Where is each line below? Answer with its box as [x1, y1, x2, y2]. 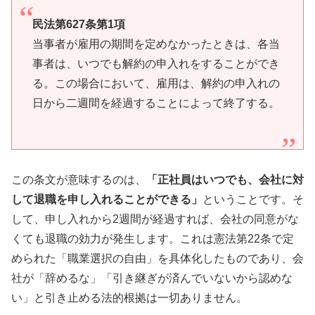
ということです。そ [202, 193, 304, 205]
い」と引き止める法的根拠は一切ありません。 [11, 291, 247, 304]
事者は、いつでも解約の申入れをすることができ [32, 57, 280, 70]
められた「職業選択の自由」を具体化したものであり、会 [11, 252, 304, 264]
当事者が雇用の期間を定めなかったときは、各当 [32, 37, 280, 50]
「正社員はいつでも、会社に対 [146, 173, 304, 186]
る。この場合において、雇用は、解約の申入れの [32, 77, 280, 89]
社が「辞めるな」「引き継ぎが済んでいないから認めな [11, 271, 292, 284]
